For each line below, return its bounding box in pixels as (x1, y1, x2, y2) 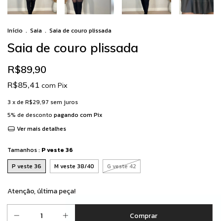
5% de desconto (7, 110, 52, 120)
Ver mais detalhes (15, 124, 66, 134)
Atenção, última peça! (7, 186, 75, 197)
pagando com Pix (52, 110, 102, 120)
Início (7, 26, 23, 36)
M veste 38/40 (54, 162, 94, 171)
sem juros (50, 98, 78, 107)
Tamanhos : (7, 146, 41, 155)
